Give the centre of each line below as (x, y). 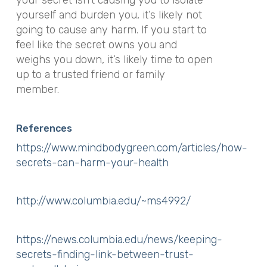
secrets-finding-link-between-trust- (105, 254)
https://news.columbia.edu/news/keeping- (119, 239)
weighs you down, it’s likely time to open (114, 60)
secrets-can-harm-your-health (92, 162)
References (44, 128)
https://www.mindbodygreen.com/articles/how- (131, 148)
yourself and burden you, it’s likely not (109, 15)
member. (37, 89)
